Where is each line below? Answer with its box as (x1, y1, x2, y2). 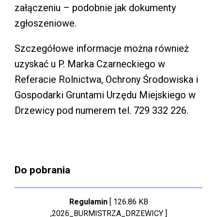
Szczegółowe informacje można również (15, 42, 189, 54)
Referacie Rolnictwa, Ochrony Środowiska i (15, 73, 198, 85)
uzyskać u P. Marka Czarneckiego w (15, 58, 165, 70)
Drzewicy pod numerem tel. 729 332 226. (15, 104, 188, 116)
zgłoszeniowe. (15, 17, 77, 29)
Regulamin (69, 197, 108, 206)
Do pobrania (15, 164, 70, 176)
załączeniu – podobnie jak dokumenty (15, 1, 176, 14)
